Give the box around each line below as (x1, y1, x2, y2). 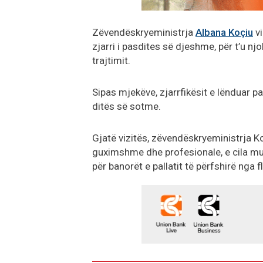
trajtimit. (92, 55, 130, 67)
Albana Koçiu (195, 26, 253, 39)
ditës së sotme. (92, 100, 161, 113)
